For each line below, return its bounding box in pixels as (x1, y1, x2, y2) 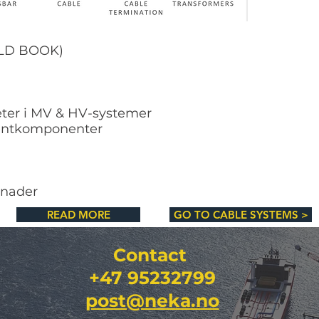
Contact (113, 244, 192, 266)
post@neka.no (85, 290, 219, 311)
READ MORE (46, 208, 110, 221)
